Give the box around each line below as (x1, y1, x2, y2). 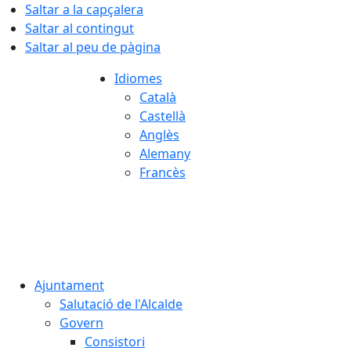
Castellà (139, 107, 186, 125)
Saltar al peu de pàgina (25, 38, 161, 56)
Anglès (139, 126, 179, 143)
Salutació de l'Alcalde (60, 295, 183, 313)
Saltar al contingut (25, 20, 134, 37)
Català (139, 89, 176, 106)
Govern (60, 314, 103, 331)
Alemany (139, 145, 190, 162)
